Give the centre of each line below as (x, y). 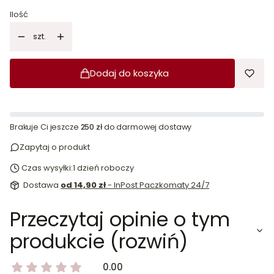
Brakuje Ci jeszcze (45, 127)
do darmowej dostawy (147, 127)
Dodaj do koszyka (129, 73)
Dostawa (42, 185)
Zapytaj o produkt (55, 147)
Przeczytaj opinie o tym (120, 219)
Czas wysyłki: (47, 168)
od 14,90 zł (84, 185)
